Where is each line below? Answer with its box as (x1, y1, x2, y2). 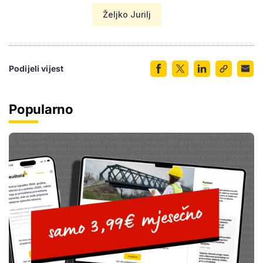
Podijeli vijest (9, 63, 64, 73)
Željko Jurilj (103, 9, 151, 19)
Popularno (9, 101, 74, 117)
